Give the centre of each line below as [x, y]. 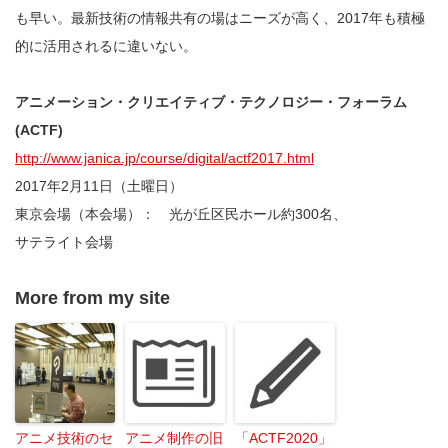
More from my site [92, 297]
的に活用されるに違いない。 [106, 45]
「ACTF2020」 [283, 437]
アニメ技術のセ [64, 437]
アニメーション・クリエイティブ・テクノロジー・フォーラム [211, 101]
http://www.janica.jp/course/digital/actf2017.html [164, 157]
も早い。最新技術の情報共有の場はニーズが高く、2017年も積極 [220, 17]
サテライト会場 [64, 241]
